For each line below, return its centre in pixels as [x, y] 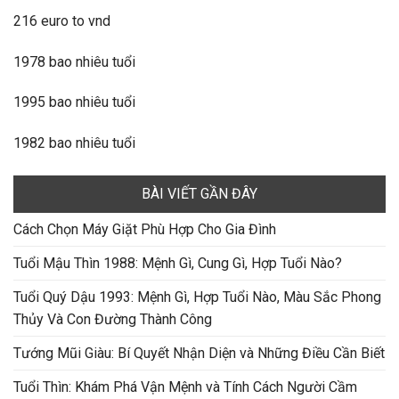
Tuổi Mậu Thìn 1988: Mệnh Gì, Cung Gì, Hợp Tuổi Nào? [178, 264]
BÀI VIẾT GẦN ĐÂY [199, 194]
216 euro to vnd [62, 20]
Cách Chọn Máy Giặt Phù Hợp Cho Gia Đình [145, 230]
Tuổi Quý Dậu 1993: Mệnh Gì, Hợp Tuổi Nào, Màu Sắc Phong [197, 297]
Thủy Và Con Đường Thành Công [113, 320]
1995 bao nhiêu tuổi [74, 102]
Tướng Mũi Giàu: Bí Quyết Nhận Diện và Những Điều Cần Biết [199, 354]
